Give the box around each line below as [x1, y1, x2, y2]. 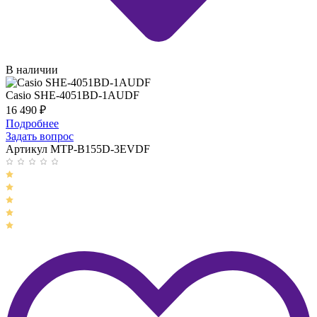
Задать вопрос [6, 130, 74, 143]
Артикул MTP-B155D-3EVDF [6, 143, 150, 156]
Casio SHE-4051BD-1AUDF [6, 89, 139, 102]
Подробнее [6, 117, 59, 130]
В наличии [6, 64, 58, 76]
